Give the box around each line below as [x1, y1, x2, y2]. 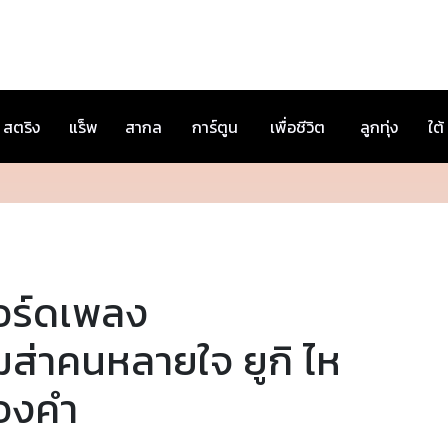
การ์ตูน [192, 116, 238, 138]
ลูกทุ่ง [360, 116, 398, 138]
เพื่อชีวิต [270, 116, 325, 138]
